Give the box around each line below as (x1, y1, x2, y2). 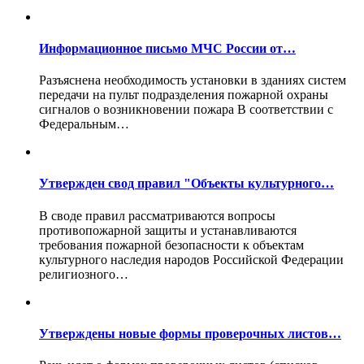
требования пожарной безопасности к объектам (39, 237, 304, 252)
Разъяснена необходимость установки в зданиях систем (39, 73, 346, 88)
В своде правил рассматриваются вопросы (39, 208, 275, 223)
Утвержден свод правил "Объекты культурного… (39, 176, 334, 191)
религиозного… (39, 266, 128, 281)
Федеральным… (39, 117, 129, 132)
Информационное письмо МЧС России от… (39, 41, 296, 55)
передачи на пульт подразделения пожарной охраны (39, 88, 328, 102)
